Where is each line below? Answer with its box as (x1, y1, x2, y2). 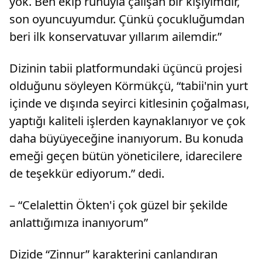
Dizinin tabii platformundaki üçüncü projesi (9, 60, 242, 77)
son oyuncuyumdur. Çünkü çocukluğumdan (9, 11, 244, 27)
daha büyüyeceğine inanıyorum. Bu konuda (9, 130, 243, 147)
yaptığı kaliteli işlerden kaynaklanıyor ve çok (9, 113, 246, 129)
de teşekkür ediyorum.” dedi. (9, 166, 164, 182)
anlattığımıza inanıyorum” (9, 215, 148, 231)
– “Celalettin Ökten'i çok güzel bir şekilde (9, 197, 227, 213)
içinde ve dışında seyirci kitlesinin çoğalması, (9, 95, 249, 112)
